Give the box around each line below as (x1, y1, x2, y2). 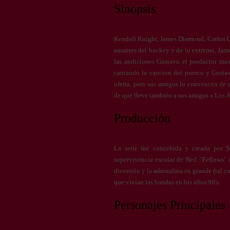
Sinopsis (114, 2, 156, 15)
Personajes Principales (114, 198, 225, 212)
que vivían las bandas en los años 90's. (114, 178, 220, 186)
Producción (114, 111, 170, 125)
